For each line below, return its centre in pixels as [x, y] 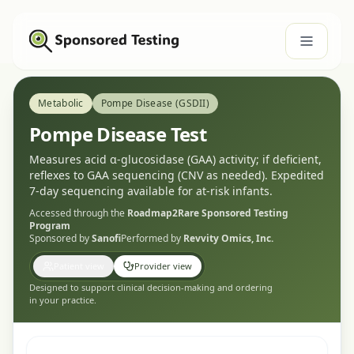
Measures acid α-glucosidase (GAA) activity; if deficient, [175, 159]
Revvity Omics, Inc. [228, 238]
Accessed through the [77, 213]
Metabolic [61, 103]
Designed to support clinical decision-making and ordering [151, 287]
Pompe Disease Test [118, 134]
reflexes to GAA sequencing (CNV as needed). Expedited [177, 175]
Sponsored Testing [245, 213]
